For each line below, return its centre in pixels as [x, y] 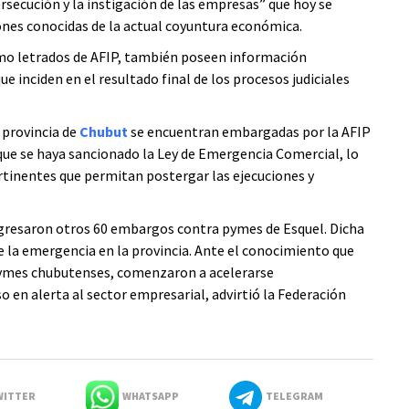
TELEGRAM [292, 396]
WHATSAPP [148, 396]
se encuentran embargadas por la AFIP [249, 131]
